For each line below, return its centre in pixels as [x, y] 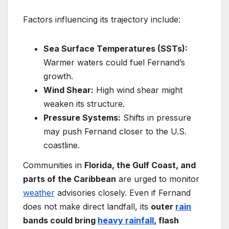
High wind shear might [138, 90]
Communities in [54, 165]
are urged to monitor [158, 179]
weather [39, 193]
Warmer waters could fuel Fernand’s [114, 62]
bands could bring [60, 221]
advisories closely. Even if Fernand [123, 193]
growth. [58, 76]
